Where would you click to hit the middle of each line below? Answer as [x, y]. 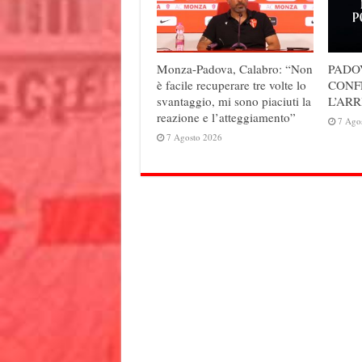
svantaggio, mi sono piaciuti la [234, 101]
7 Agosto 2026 [194, 137]
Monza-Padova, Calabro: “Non [234, 68]
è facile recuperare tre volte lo [231, 84]
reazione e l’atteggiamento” [226, 117]
